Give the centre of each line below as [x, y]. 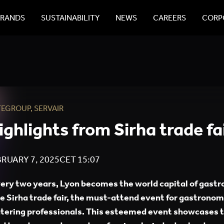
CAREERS [169, 17]
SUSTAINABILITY [70, 17]
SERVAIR [49, 108]
